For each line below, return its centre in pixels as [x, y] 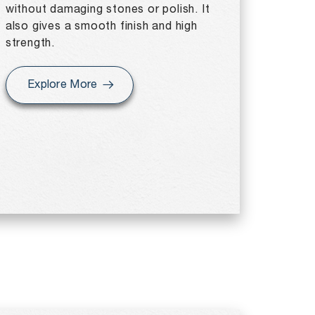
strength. [30, 44]
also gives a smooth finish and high [101, 27]
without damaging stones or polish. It [108, 10]
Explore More [62, 85]
